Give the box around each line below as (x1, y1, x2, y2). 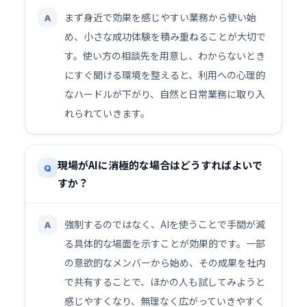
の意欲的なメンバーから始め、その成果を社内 (64, 256, 266, 269)
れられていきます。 (64, 106, 150, 120)
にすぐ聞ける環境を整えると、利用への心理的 (64, 68, 265, 82)
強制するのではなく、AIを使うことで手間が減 (64, 217, 265, 231)
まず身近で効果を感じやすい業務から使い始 (64, 10, 256, 24)
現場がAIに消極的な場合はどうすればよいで (58, 158, 262, 172)
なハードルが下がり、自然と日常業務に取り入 (64, 87, 265, 101)
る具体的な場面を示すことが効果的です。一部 (64, 236, 265, 250)
